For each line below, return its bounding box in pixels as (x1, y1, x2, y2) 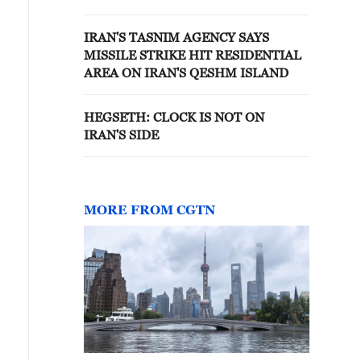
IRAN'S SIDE (84, 127, 159, 142)
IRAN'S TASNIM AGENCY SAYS (84, 30, 269, 44)
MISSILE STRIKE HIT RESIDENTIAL (84, 48, 301, 62)
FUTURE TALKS (84, 3, 192, 18)
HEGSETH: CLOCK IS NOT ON (84, 110, 264, 124)
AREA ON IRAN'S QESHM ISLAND (84, 65, 288, 80)
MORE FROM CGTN (84, 202, 215, 217)
